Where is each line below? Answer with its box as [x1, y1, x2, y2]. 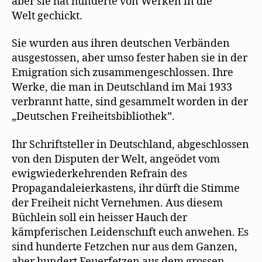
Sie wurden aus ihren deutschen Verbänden [12, 37, 230, 51]
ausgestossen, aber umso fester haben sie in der [12, 51, 247, 65]
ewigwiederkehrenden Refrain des [12, 167, 187, 181]
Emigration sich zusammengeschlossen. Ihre [12, 66, 233, 80]
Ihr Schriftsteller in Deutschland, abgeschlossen [12, 137, 249, 151]
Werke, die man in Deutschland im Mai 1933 [12, 81, 232, 95]
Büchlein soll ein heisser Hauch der [12, 211, 187, 225]
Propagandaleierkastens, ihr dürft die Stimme [12, 181, 240, 195]
